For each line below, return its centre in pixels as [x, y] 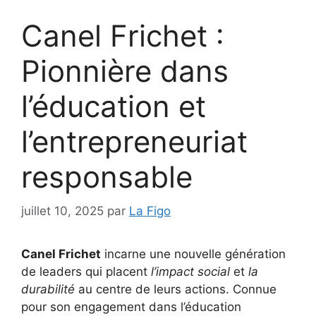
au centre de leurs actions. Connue [176, 290]
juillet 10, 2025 [62, 211]
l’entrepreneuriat [134, 141]
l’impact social [190, 272]
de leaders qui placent [86, 272]
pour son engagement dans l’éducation [131, 307]
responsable [107, 176]
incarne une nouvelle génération [193, 254]
